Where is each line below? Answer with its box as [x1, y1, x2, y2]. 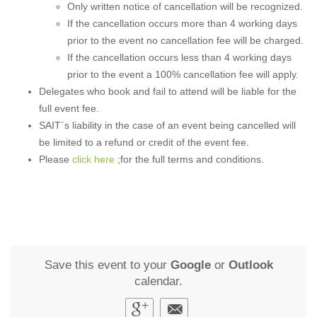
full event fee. [39, 102, 99, 114]
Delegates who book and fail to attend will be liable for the [39, 85, 296, 97]
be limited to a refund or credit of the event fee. [39, 136, 249, 148]
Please [39, 153, 72, 165]
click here [72, 153, 115, 165]
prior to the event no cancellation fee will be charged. [67, 34, 304, 46]
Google [170, 258, 211, 272]
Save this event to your [44, 258, 171, 272]
